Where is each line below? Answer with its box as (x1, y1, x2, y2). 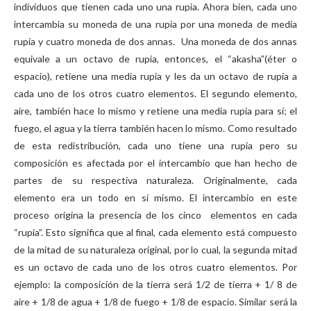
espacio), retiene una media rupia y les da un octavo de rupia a (14, 70, 297, 82)
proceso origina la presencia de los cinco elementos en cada (14, 209, 297, 221)
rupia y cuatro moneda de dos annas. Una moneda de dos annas (14, 35, 297, 47)
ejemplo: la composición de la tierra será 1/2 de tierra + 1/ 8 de (14, 278, 297, 290)
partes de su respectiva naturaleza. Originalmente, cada (14, 174, 297, 186)
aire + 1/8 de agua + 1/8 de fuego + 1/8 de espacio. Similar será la (14, 296, 297, 308)
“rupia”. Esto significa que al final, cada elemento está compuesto (14, 226, 297, 238)
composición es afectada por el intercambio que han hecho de (14, 157, 297, 169)
